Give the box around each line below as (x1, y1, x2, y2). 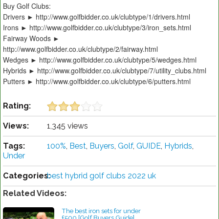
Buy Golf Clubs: (3, 1, 51, 11)
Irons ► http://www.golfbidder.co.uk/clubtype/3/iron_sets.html (3, 22, 191, 33)
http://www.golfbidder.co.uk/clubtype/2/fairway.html (3, 44, 158, 54)
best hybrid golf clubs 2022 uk (47, 171, 156, 181)
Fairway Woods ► (3, 33, 60, 44)
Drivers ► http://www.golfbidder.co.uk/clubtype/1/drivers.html (3, 12, 190, 22)
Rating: (3, 101, 31, 111)
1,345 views (47, 121, 88, 131)
